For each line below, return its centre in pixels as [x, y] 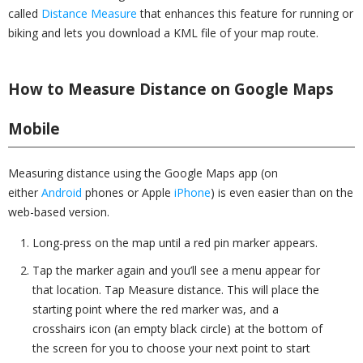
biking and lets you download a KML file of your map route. [163, 33]
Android [62, 192]
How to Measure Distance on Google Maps [171, 89]
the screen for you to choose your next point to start [171, 348]
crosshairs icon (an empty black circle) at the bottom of [177, 329]
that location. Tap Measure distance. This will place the [176, 290]
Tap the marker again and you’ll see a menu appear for [176, 270]
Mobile [34, 128]
